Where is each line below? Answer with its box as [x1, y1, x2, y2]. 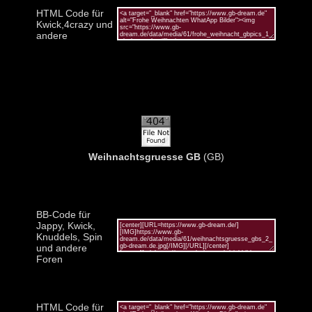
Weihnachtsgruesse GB [88, 150, 201, 162]
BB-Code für [36, 208, 91, 220]
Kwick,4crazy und [36, 18, 113, 30]
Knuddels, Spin [36, 231, 102, 242]
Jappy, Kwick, [36, 219, 95, 231]
